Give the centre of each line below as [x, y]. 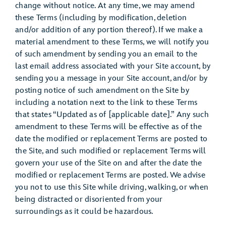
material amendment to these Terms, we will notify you [112, 42]
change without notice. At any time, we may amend [105, 6]
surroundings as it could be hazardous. [84, 212]
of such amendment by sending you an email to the [106, 54]
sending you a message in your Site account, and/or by [111, 78]
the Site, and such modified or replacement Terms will [111, 151]
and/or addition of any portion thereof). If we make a [109, 30]
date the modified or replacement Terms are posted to [111, 139]
